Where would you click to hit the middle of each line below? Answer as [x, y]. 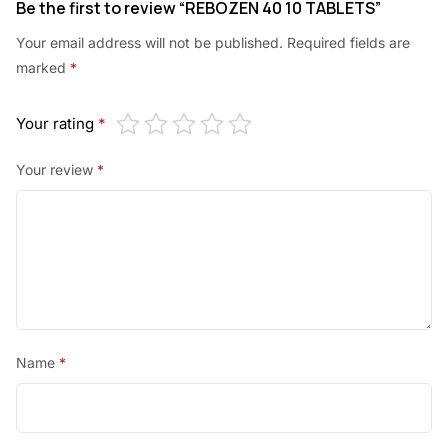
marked [43, 68]
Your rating [57, 124]
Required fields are [348, 43]
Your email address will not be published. [149, 43]
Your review [56, 170]
